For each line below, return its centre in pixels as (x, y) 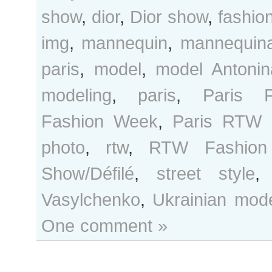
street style (206, 173)
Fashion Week (100, 121)
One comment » (104, 226)
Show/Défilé (88, 173)
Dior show (169, 17)
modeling (76, 95)
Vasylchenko (91, 199)
